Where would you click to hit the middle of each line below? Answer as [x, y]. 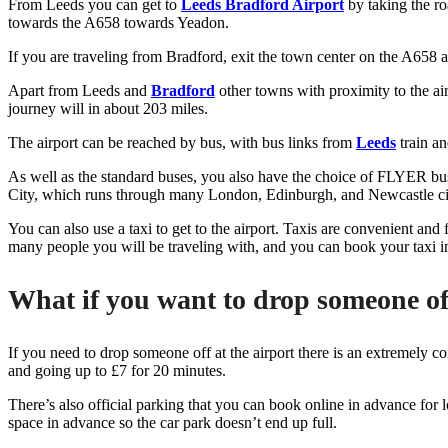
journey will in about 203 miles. [108, 108]
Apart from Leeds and [79, 90]
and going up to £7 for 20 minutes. [117, 370]
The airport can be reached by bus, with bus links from [182, 142]
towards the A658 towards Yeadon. [118, 22]
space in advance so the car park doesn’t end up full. [172, 422]
